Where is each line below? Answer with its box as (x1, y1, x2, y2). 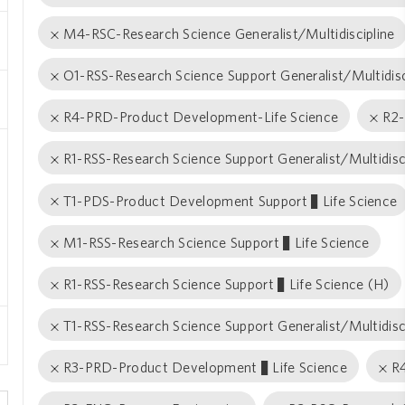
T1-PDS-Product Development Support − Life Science (62, 192, 398, 209)
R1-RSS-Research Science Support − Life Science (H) (62, 276, 390, 292)
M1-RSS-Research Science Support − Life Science (62, 233, 370, 250)
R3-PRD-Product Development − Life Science (62, 359, 347, 376)
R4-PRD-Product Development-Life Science (62, 108, 339, 126)
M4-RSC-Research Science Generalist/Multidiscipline (62, 25, 395, 42)
